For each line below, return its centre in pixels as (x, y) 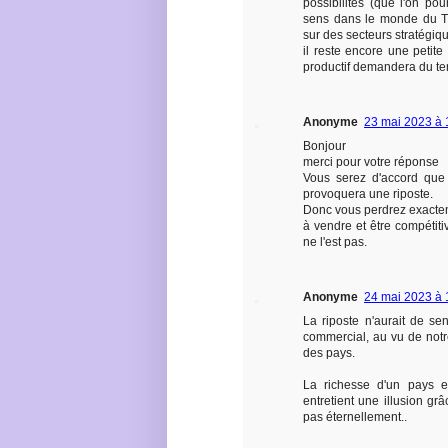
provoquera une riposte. (368, 193)
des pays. (329, 352)
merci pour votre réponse (371, 161)
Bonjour (324, 145)
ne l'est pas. (335, 241)
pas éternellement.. (355, 416)
